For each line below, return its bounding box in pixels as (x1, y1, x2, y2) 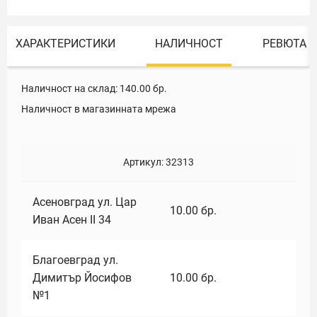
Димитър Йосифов (33, 271, 132, 284)
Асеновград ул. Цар (33, 195, 137, 209)
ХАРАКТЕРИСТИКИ (16, 37, 115, 50)
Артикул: (123, 156, 166, 168)
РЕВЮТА (263, 37, 306, 50)
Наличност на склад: (21, 83, 117, 94)
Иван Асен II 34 (33, 213, 111, 226)
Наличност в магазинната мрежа (21, 103, 176, 115)
